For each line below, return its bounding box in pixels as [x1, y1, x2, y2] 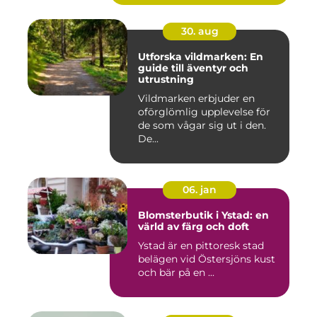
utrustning [138, 73, 194, 86]
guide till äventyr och [138, 62, 248, 75]
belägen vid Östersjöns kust [138, 253, 275, 266]
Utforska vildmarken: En [138, 50, 263, 64]
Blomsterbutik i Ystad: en [138, 209, 269, 222]
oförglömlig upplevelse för [138, 105, 270, 119]
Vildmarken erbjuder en [138, 92, 255, 105]
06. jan [183, 183, 217, 197]
